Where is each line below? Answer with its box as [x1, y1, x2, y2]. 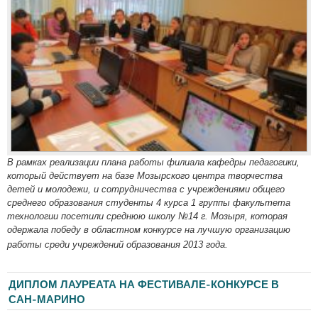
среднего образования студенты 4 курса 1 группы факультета [7, 197, 290, 208]
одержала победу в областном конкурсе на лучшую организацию [7, 224, 290, 235]
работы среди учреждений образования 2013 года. [7, 238, 228, 250]
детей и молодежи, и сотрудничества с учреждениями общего [7, 183, 285, 194]
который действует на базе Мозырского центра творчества [7, 170, 283, 181]
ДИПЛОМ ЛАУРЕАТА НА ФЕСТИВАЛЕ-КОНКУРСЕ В [9, 278, 279, 291]
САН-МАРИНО [9, 292, 85, 306]
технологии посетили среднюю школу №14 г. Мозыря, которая [7, 210, 287, 221]
